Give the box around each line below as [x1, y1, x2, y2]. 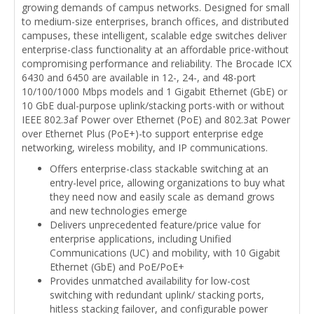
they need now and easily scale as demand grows [50, 190, 275, 204]
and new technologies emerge [50, 204, 187, 218]
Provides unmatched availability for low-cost [50, 274, 250, 288]
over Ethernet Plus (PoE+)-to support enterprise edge [22, 127, 264, 141]
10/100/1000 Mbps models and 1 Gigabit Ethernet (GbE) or [22, 85, 287, 99]
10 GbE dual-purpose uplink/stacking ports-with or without [22, 99, 285, 113]
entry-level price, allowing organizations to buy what [50, 176, 285, 190]
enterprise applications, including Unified [50, 232, 231, 246]
